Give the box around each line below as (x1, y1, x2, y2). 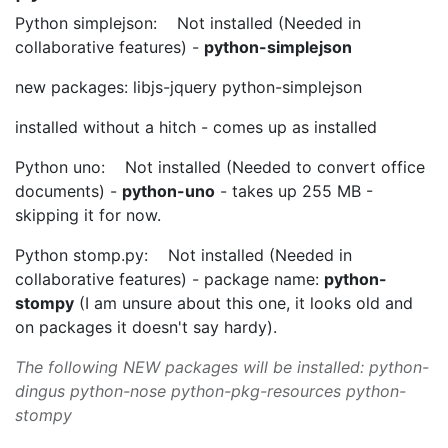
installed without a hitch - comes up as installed (15, 117, 377, 137)
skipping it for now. (15, 205, 161, 225)
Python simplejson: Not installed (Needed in (15, 13, 361, 33)
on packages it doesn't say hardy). (15, 317, 277, 337)
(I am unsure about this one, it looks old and (74, 293, 413, 313)
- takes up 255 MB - (215, 181, 373, 201)
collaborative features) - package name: (15, 269, 324, 289)
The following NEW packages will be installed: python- (15, 357, 429, 377)
